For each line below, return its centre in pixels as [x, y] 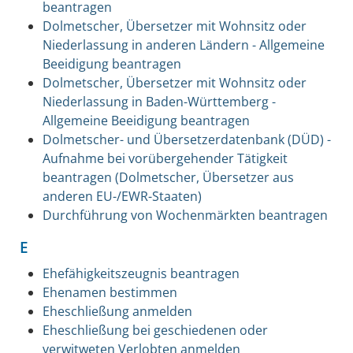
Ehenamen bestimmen [110, 292]
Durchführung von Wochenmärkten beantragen [185, 215]
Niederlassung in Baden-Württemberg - [159, 101]
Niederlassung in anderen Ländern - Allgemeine [183, 45]
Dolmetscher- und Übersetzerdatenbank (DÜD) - [186, 139]
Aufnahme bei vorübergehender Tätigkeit [165, 158]
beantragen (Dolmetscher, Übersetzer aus [168, 177]
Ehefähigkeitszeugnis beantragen [141, 273]
